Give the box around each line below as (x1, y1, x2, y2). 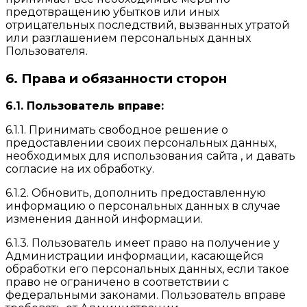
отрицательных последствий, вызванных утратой (5, 19, 290, 32)
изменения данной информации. (5, 212, 203, 225)
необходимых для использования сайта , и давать (5, 149, 295, 162)
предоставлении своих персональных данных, (5, 136, 276, 149)
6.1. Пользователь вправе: (5, 99, 164, 112)
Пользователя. (5, 45, 88, 58)
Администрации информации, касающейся (5, 249, 264, 262)
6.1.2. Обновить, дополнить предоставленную (5, 186, 266, 199)
